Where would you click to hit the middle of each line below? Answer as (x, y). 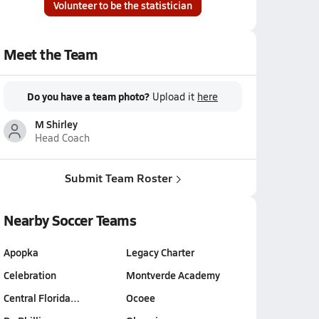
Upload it (175, 96)
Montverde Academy (173, 275)
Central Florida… (41, 298)
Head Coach (62, 138)
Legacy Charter (160, 252)
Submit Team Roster (118, 178)
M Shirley (56, 124)
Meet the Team (51, 54)
